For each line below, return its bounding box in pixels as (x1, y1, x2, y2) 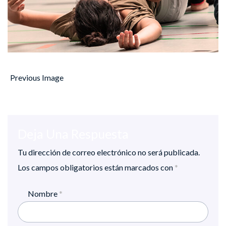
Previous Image (10, 73, 64, 83)
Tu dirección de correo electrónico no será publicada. (18, 147, 200, 157)
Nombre (28, 188, 59, 198)
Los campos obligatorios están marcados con (18, 162, 175, 173)
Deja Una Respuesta (18, 126, 129, 142)
